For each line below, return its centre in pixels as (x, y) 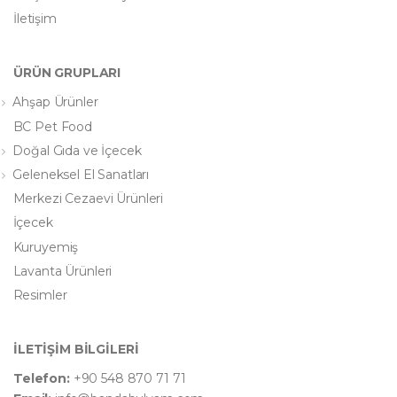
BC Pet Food (53, 126)
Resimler (40, 295)
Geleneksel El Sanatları (81, 174)
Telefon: (43, 378)
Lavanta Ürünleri (62, 271)
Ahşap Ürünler (55, 102)
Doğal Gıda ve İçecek (77, 150)
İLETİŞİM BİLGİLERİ (76, 349)
